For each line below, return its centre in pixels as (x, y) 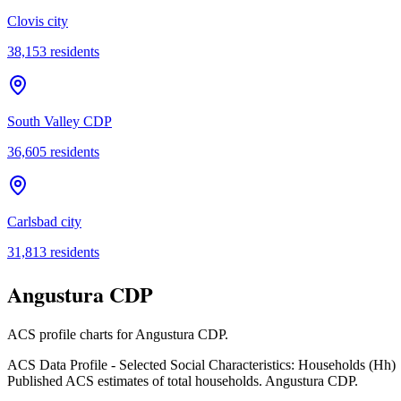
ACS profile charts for (71, 335)
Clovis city (38, 21)
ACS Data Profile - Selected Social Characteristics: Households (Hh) (201, 365)
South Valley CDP (60, 121)
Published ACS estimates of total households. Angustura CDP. (183, 381)
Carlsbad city (44, 221)
